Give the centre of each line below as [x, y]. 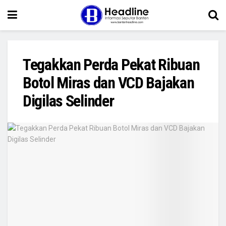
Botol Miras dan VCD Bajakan [108, 83]
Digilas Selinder [68, 101]
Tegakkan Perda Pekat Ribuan [111, 65]
